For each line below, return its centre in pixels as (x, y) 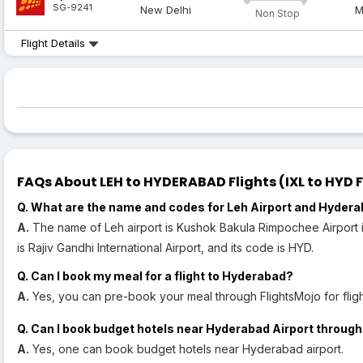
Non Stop (277, 14)
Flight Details (55, 43)
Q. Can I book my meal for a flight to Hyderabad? (155, 276)
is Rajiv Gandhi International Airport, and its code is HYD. (165, 248)
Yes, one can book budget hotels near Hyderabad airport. (186, 349)
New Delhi (166, 10)
